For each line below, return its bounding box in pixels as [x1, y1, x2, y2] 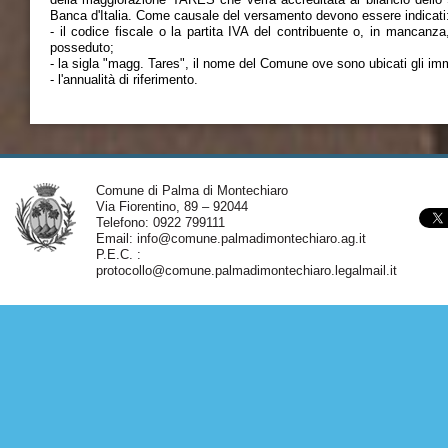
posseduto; [50, 40, 114, 55]
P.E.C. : [95, 247, 141, 262]
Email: [95, 231, 137, 246]
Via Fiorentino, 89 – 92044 [95, 199, 248, 214]
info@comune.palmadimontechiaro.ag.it [136, 231, 366, 246]
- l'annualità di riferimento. [50, 72, 198, 87]
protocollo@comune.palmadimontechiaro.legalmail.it [95, 263, 397, 278]
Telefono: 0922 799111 [95, 215, 225, 230]
